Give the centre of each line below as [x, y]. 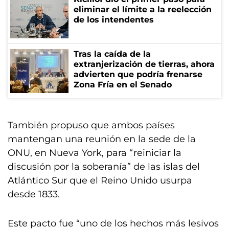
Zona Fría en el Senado [123, 85]
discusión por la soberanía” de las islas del [104, 167]
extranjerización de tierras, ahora [144, 64]
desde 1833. [34, 194]
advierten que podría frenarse [138, 74]
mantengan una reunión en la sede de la [102, 139]
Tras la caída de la [112, 54]
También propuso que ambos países [91, 125]
